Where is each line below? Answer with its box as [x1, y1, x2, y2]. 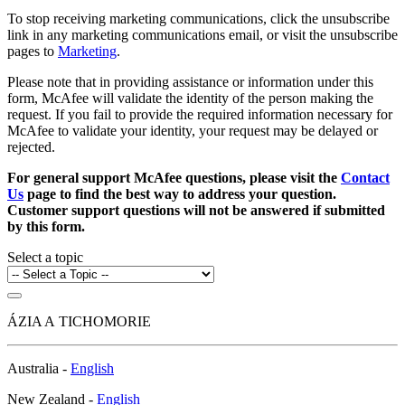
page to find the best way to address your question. [24, 186, 336, 202]
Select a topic [7, 250, 83, 266]
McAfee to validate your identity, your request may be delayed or [7, 123, 378, 139]
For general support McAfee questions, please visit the [7, 170, 341, 186]
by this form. [7, 219, 85, 235]
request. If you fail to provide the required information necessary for [7, 107, 392, 123]
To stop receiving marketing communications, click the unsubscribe [7, 11, 390, 27]
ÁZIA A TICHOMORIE [7, 314, 151, 330]
